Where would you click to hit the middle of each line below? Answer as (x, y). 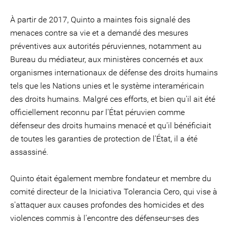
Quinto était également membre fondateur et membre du (111, 178)
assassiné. (29, 152)
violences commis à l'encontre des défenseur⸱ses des (105, 218)
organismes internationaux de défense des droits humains (114, 73)
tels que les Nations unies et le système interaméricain (107, 86)
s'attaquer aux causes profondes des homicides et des (107, 205)
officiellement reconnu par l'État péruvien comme (97, 112)
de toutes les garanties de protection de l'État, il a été (104, 139)
